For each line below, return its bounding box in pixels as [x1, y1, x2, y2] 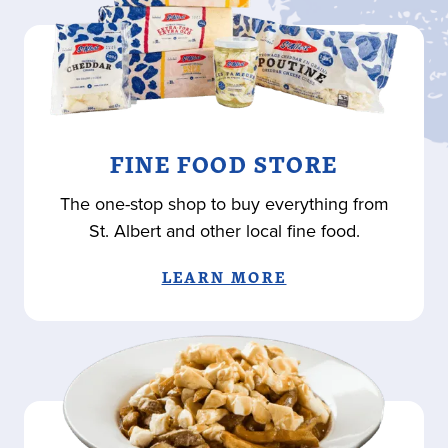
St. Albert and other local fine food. [88, 218, 360, 244]
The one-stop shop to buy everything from [59, 191, 389, 217]
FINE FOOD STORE [110, 146, 338, 182]
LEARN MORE [161, 265, 287, 289]
